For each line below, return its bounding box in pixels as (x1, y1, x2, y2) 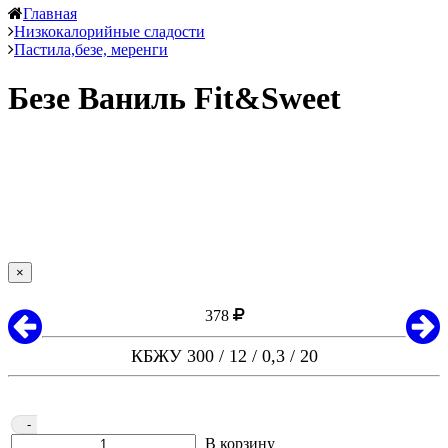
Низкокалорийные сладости (14, 23, 205, 40)
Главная (23, 5, 77, 22)
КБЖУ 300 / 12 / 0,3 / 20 (130, 345, 318, 366)
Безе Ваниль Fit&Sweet (8, 80, 341, 117)
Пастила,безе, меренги (14, 41, 168, 58)
